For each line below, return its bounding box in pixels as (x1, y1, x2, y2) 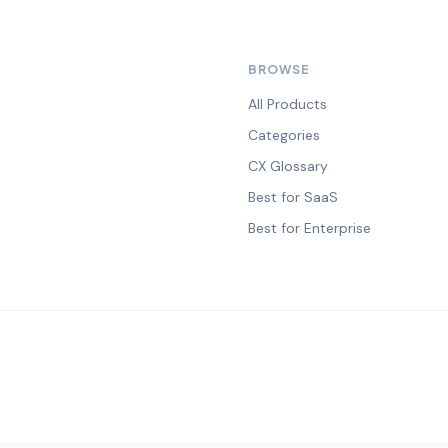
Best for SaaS (248, 188, 338, 207)
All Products (248, 95, 327, 114)
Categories (248, 126, 320, 145)
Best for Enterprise (248, 219, 371, 238)
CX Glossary (248, 157, 328, 176)
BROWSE (248, 62, 310, 78)
